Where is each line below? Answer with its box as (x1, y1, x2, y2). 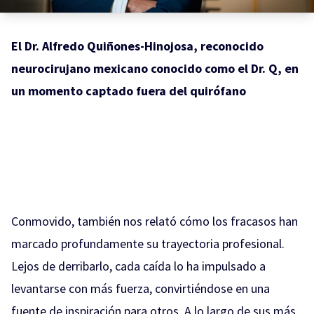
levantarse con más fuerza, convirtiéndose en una (11, 280, 270, 296)
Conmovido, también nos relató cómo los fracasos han (11, 212, 298, 229)
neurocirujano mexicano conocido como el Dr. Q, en (11, 60, 299, 76)
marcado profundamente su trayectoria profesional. (11, 235, 285, 252)
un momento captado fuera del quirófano (11, 82, 246, 99)
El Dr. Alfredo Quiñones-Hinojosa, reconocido (11, 37, 264, 54)
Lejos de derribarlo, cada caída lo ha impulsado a (11, 257, 266, 274)
